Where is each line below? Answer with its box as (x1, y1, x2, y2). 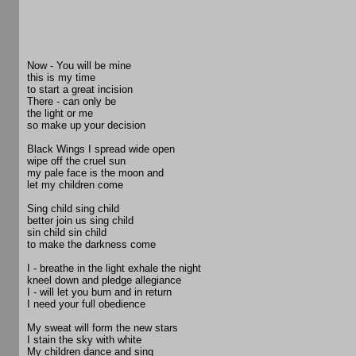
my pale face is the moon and (27, 167, 164, 180)
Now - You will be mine (27, 60, 131, 72)
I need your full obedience (27, 298, 145, 311)
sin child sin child (27, 226, 106, 239)
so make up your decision (27, 119, 145, 132)
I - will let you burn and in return (27, 286, 172, 299)
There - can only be (27, 95, 116, 108)
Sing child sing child (27, 203, 119, 215)
